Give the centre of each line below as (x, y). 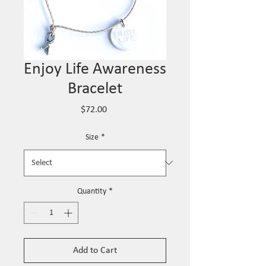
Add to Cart (95, 250)
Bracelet (95, 89)
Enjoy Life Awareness (95, 69)
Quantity (92, 191)
